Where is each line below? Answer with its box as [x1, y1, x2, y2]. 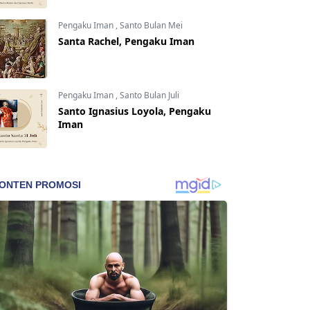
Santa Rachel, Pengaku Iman [58, 35, 194, 48]
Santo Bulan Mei [120, 19, 183, 31]
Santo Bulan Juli [120, 89, 179, 101]
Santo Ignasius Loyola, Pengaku [58, 104, 211, 118]
